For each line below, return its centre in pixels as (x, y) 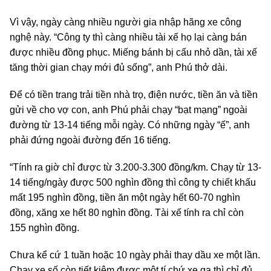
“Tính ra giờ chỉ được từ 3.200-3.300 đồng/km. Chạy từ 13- (135, 168)
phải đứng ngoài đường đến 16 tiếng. (90, 140)
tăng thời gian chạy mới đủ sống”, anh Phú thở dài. (119, 68)
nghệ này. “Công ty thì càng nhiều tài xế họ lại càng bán (128, 38)
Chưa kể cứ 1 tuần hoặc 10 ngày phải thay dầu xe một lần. (135, 255)
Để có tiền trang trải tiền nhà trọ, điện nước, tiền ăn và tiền (134, 95)
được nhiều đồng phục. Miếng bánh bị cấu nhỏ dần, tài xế (133, 53)
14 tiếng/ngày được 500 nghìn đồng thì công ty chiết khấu (133, 183)
